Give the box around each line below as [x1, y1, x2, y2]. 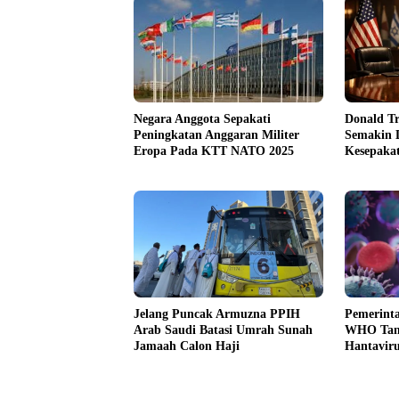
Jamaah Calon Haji [134, 338, 240, 353]
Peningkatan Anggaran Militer [134, 127, 299, 142]
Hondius [344, 354, 390, 369]
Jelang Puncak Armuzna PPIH [134, 306, 300, 321]
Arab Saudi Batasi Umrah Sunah [134, 322, 313, 337]
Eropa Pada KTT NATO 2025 [134, 143, 294, 158]
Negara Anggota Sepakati [134, 111, 271, 126]
